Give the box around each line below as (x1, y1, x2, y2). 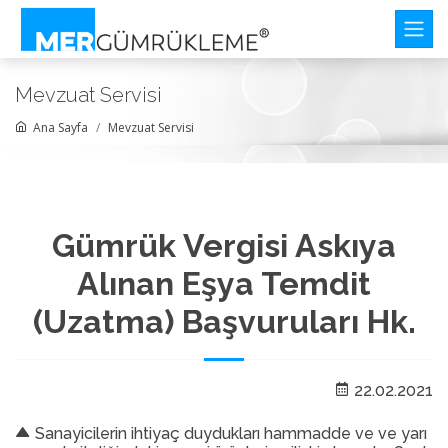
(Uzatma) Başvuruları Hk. (32, 303, 416, 340)
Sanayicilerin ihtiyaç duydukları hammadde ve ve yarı (31, 424, 427, 443)
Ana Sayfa (27, 119, 88, 136)
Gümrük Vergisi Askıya (52, 227, 396, 264)
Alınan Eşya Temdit (77, 265, 371, 302)
